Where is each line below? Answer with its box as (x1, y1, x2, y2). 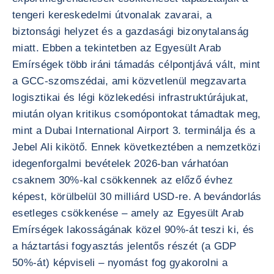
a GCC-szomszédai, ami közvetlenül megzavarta (12, 75, 246, 87)
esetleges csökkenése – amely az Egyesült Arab (12, 207, 244, 219)
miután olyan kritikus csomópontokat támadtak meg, (12, 108, 261, 120)
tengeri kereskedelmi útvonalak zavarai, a (12, 9, 212, 21)
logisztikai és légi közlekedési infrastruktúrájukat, (12, 92, 249, 103)
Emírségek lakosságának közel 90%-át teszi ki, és (12, 224, 254, 235)
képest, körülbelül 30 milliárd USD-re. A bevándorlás (12, 191, 262, 202)
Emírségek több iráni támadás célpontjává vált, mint (12, 59, 261, 70)
